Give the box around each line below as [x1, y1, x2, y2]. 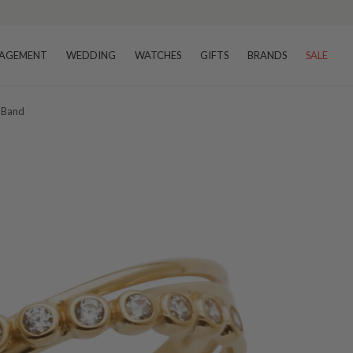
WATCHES [135, 49, 181, 61]
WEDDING [66, 49, 116, 61]
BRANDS [247, 49, 287, 61]
